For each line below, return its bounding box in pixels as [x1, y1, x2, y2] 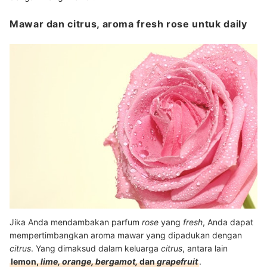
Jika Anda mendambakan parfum [10, 217, 142, 228]
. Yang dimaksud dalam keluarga [31, 243, 161, 254]
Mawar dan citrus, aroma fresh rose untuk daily [10, 18, 247, 30]
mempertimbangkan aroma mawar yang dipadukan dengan [10, 230, 242, 241]
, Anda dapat [203, 217, 253, 228]
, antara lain [182, 243, 228, 254]
